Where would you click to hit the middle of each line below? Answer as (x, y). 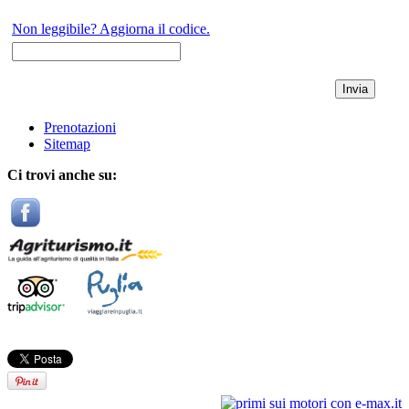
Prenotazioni (80, 127)
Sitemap (67, 144)
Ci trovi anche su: (62, 175)
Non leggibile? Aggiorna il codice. (111, 29)
